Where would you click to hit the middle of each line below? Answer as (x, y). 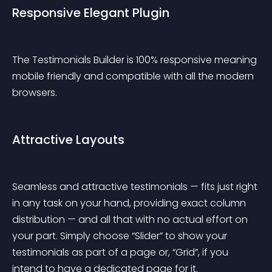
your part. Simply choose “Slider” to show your (121, 236)
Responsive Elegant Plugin (91, 13)
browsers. (35, 93)
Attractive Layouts (68, 140)
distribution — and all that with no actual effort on (131, 219)
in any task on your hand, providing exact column (130, 203)
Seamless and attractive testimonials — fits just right (136, 187)
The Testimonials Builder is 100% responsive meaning (136, 60)
